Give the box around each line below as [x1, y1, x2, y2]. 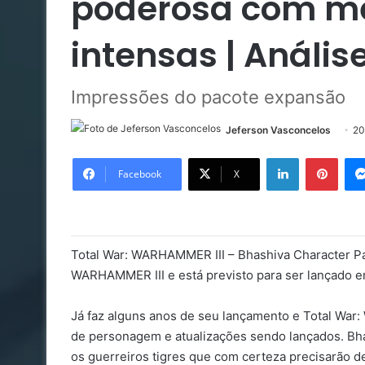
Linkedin [298, 150, 341, 164]
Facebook [118, 166, 161, 181]
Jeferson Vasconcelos [226, 123, 331, 136]
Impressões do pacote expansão [71, 86, 345, 108]
